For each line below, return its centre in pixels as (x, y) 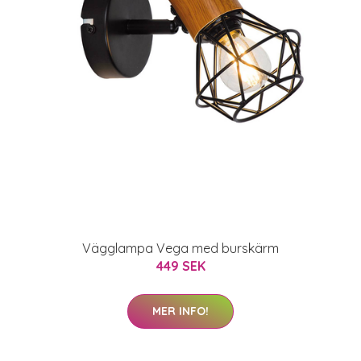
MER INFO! (180, 311)
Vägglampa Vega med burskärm (180, 248)
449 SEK (180, 266)
